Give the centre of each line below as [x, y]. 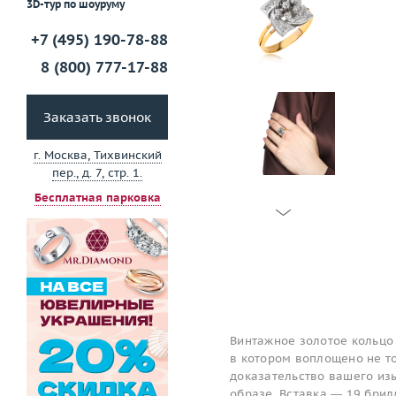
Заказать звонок [97, 118]
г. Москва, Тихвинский [97, 156]
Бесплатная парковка [97, 198]
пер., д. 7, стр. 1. [97, 173]
